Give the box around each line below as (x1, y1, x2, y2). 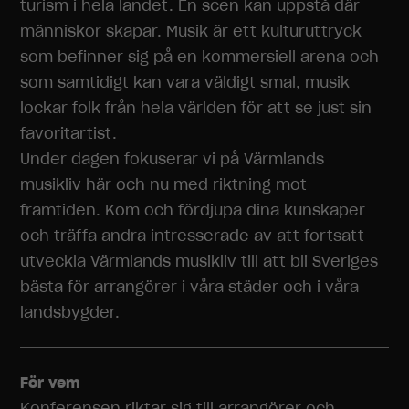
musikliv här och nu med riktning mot (20, 175, 308, 194)
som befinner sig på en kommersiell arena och (20, 47, 380, 66)
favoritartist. (20, 124, 118, 142)
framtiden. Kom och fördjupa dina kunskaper (20, 201, 366, 219)
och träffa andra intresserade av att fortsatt (20, 226, 365, 245)
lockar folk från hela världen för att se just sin (20, 99, 372, 117)
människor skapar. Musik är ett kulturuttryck (20, 22, 362, 40)
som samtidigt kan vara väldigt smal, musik (20, 73, 351, 91)
